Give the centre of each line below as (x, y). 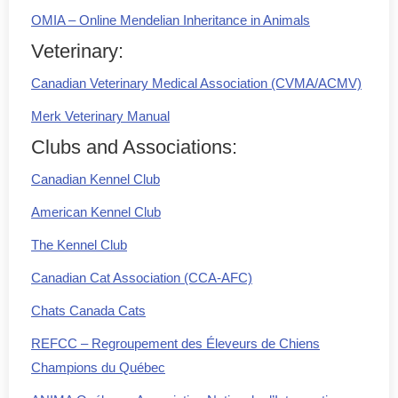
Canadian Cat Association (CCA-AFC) (142, 277)
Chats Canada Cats (88, 310)
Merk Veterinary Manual (100, 115)
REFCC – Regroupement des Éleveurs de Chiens (175, 343)
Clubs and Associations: (134, 147)
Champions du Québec (98, 367)
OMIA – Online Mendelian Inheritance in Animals (171, 20)
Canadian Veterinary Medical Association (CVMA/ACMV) (196, 83)
